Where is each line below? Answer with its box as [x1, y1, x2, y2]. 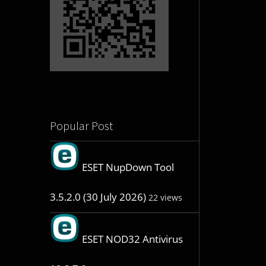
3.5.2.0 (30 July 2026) [49, 190, 146, 204]
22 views [148, 192, 182, 204]
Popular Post [49, 118, 113, 134]
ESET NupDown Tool [81, 160, 174, 175]
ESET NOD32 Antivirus [81, 232, 183, 246]
